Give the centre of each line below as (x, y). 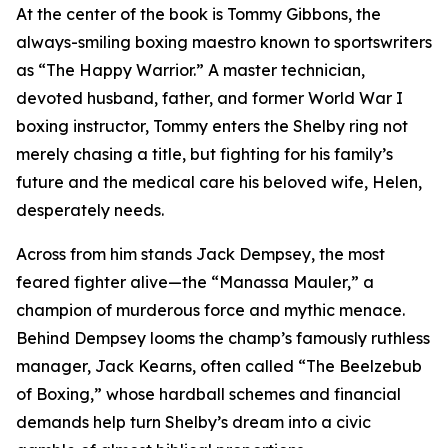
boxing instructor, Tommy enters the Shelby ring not (212, 126)
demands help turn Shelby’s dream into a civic (193, 422)
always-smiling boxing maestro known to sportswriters (224, 42)
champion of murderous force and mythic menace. (210, 310)
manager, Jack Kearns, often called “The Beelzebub (219, 366)
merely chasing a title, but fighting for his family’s (204, 154)
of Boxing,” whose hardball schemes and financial (208, 394)
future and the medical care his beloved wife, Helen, (219, 182)
